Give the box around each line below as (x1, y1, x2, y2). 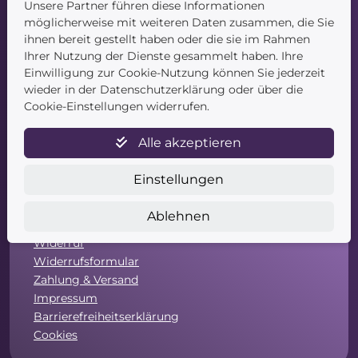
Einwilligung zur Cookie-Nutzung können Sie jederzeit (23, 65, 325, 80)
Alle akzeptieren (138, 134, 242, 150)
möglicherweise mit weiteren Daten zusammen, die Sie (23, 14, 334, 30)
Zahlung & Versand (34, 272, 138, 288)
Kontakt (34, 22, 78, 38)
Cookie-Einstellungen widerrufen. (23, 98, 209, 113)
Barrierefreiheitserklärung (34, 309, 179, 324)
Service (34, 145, 90, 165)
